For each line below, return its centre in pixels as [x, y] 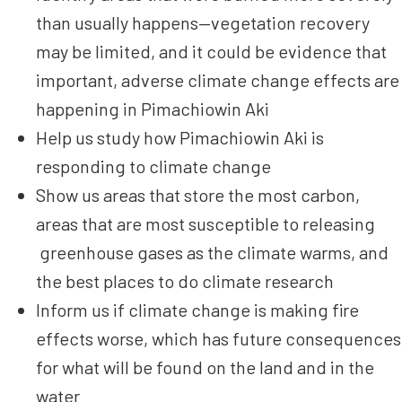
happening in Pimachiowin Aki [153, 109]
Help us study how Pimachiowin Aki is [180, 138]
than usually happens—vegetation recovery [203, 23]
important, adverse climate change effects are [218, 80]
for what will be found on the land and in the [205, 367]
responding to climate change [153, 166]
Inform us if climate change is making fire [197, 310]
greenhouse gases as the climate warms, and [212, 253]
